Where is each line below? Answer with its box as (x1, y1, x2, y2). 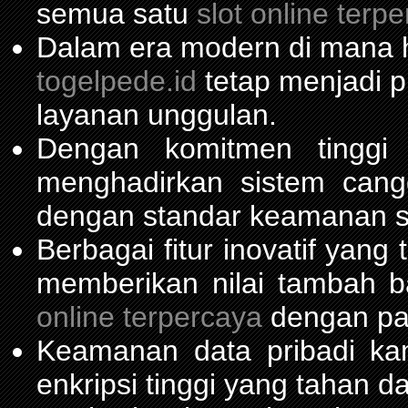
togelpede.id (36, 64, 197, 97)
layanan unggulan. (36, 97, 277, 131)
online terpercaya (36, 300, 262, 333)
